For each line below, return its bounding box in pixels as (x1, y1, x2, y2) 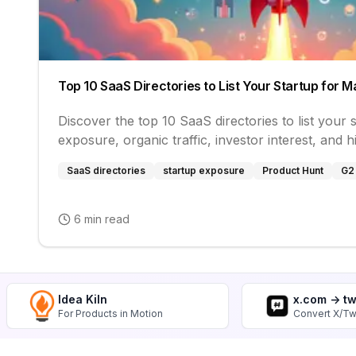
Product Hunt (262, 164, 323, 176)
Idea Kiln (58, 292, 107, 306)
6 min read (74, 212, 130, 226)
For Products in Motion (58, 308, 163, 319)
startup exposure (163, 164, 245, 176)
